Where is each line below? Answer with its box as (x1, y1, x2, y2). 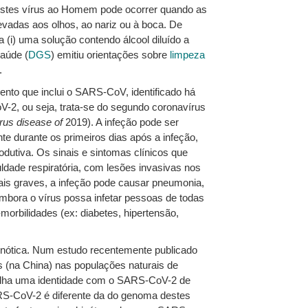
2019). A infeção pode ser (63, 116, 179, 128)
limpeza (170, 49, 205, 60)
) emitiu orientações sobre (51, 49, 170, 60)
